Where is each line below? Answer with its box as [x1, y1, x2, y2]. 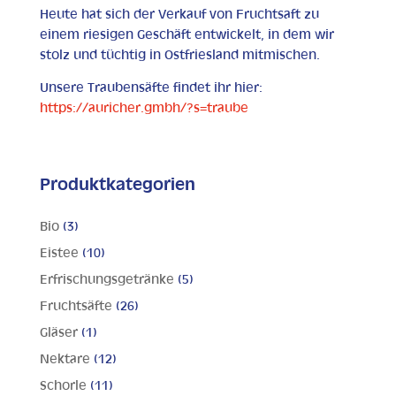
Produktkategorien [39, 178, 195, 194]
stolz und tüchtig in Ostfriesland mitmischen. [39, 49, 320, 62]
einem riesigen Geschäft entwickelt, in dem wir [39, 29, 334, 42]
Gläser [39, 327, 78, 339]
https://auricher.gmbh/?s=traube [39, 103, 248, 115]
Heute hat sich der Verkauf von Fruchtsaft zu [39, 9, 319, 21]
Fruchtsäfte [39, 301, 112, 313]
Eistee [39, 247, 79, 260]
